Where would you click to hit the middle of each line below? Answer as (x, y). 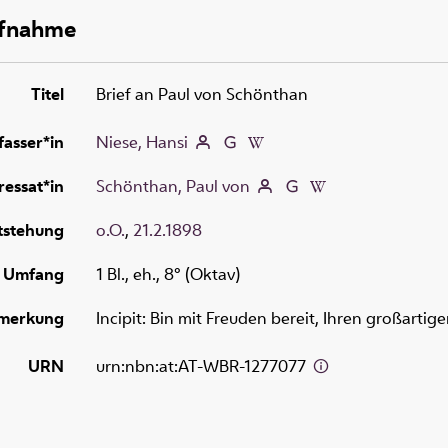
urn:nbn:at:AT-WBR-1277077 (203, 365)
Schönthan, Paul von (173, 185)
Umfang (33, 273)
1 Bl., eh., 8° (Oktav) (168, 273)
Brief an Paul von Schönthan (202, 93)
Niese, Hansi (142, 141)
